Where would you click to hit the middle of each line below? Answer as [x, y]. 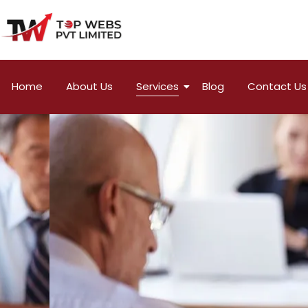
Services [157, 86]
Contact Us [277, 86]
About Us [89, 86]
